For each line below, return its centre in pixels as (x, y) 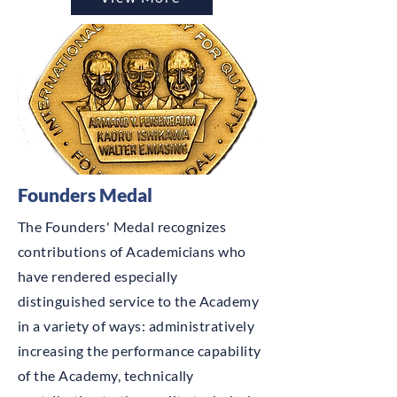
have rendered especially (98, 276)
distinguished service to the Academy (139, 301)
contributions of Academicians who (132, 251)
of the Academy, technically (106, 375)
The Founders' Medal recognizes (122, 226)
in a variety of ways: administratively (136, 326)
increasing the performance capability (140, 350)
